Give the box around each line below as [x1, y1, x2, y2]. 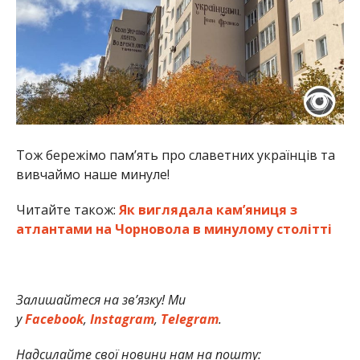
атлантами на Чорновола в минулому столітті [15, 220, 332, 239]
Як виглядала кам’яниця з [118, 201, 297, 219]
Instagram [86, 310, 154, 329]
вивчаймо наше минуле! [15, 166, 170, 184]
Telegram [157, 310, 219, 329]
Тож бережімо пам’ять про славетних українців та [15, 146, 335, 165]
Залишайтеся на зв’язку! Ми [15, 291, 186, 309]
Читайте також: [15, 201, 119, 219]
